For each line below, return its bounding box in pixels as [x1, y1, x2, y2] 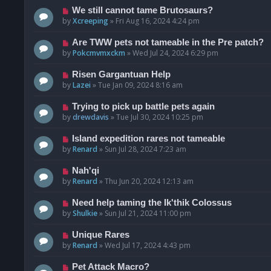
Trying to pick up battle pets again [71, 102, 215, 112]
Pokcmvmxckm [73, 48, 125, 59]
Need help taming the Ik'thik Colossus [71, 198, 232, 208]
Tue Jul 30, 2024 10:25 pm [116, 112, 203, 123]
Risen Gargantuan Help [71, 70, 171, 80]
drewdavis [73, 112, 109, 123]
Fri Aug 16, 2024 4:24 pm [116, 16, 200, 27]
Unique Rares [71, 230, 129, 240]
